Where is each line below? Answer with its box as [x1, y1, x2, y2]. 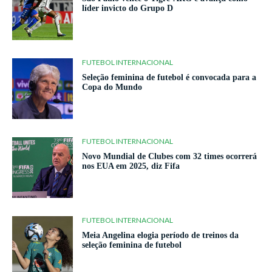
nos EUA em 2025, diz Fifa [82, 161, 180, 171]
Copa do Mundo [82, 83, 142, 92]
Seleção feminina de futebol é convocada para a [82, 73, 256, 82]
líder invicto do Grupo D [82, 4, 173, 13]
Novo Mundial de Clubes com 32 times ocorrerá [82, 152, 257, 161]
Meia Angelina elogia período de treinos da [82, 231, 239, 240]
